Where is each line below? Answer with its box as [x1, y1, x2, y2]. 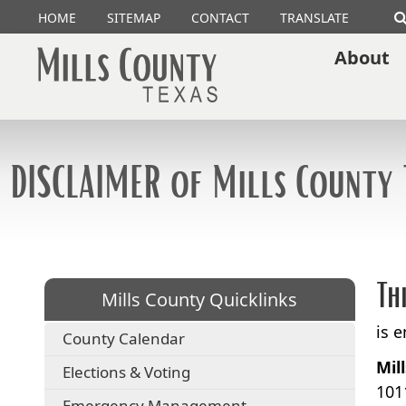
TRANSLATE [279, 8, 349, 26]
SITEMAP [106, 8, 160, 26]
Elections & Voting [63, 361, 191, 382]
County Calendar [63, 327, 186, 349]
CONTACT [190, 8, 249, 26]
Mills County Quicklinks [101, 286, 298, 312]
